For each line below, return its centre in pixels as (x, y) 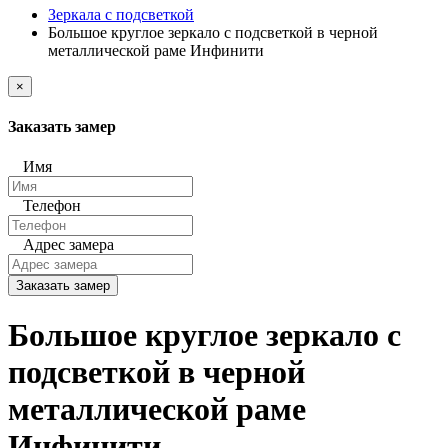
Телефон (52, 205)
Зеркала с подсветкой (121, 14)
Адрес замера (68, 244)
